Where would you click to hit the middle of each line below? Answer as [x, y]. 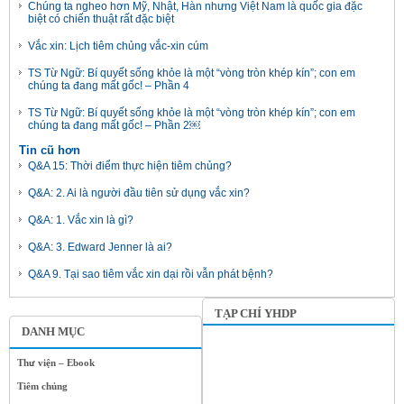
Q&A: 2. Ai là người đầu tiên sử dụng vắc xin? [139, 193]
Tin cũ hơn [50, 150]
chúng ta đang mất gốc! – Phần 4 [109, 86]
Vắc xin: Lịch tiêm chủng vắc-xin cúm [118, 46]
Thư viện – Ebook [56, 363]
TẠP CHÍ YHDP [256, 313]
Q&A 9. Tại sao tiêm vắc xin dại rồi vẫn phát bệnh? [151, 274]
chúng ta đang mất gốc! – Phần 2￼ [114, 125]
